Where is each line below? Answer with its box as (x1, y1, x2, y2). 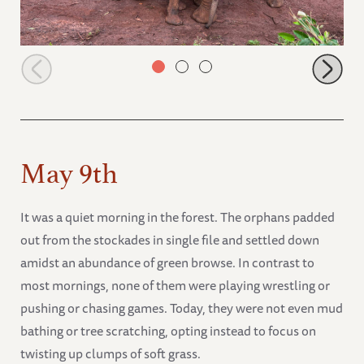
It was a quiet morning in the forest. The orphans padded (20, 206, 335, 228)
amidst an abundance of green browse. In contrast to (20, 252, 314, 274)
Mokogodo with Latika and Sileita (29, 52, 197, 71)
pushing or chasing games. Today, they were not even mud (20, 297, 343, 319)
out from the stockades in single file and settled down (20, 229, 319, 251)
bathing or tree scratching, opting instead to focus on (20, 320, 316, 342)
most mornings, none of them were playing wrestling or (20, 275, 330, 297)
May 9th (20, 148, 118, 190)
